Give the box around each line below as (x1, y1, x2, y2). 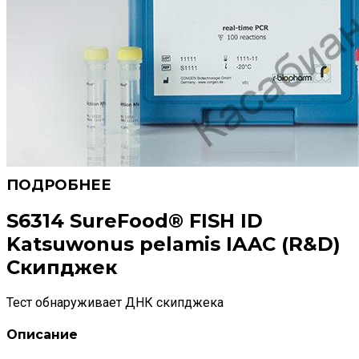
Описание (6, 327, 78, 343)
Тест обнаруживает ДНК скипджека (6, 294, 224, 310)
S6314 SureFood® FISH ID (6, 208, 263, 232)
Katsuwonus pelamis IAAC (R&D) (6, 232, 341, 256)
